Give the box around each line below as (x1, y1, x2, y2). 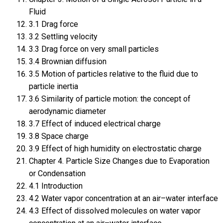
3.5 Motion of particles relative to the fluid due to (28, 69, 198, 79)
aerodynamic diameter (28, 107, 106, 116)
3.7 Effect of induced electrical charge (28, 119, 161, 129)
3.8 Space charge (28, 131, 89, 141)
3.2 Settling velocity (28, 32, 98, 42)
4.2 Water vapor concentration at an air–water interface (28, 194, 218, 204)
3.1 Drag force (28, 19, 78, 29)
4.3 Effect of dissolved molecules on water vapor (28, 206, 201, 216)
